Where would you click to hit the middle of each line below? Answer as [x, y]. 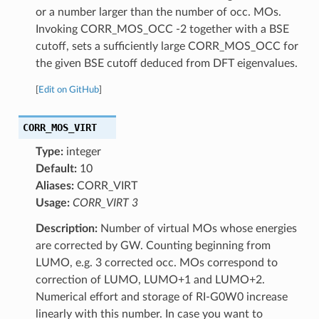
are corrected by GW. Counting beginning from [153, 245]
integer [82, 151]
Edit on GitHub [68, 89]
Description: [66, 228]
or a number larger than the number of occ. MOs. [158, 12]
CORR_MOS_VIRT [59, 127]
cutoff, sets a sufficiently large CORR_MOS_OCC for [167, 46]
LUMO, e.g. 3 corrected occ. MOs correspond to [156, 262]
